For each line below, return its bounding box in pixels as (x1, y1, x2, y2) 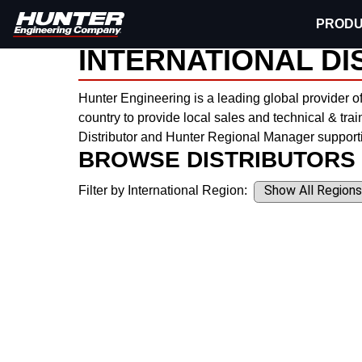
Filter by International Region (78, 183, 244, 197)
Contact (165, 18, 220, 34)
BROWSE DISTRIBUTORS (78, 147, 356, 172)
